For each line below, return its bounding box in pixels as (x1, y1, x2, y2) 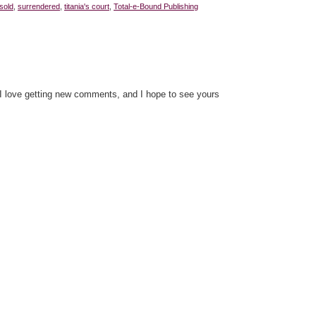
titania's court (64, 2, 109, 11)
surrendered (18, 2, 60, 11)
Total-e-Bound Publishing (114, 2, 198, 11)
